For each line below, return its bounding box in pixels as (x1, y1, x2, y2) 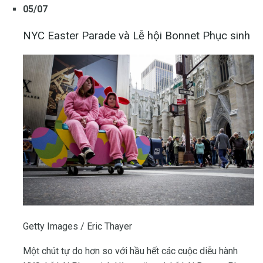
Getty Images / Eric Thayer (23, 221, 132, 232)
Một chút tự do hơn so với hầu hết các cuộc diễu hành (23, 245, 238, 257)
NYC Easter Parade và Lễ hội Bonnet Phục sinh (23, 29, 250, 42)
